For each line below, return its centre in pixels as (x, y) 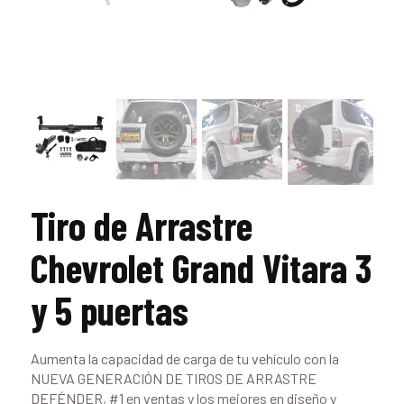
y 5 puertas (109, 310)
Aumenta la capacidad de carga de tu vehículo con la (184, 358)
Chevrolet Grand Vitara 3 (201, 267)
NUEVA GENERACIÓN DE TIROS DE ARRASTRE (173, 378)
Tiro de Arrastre (141, 225)
